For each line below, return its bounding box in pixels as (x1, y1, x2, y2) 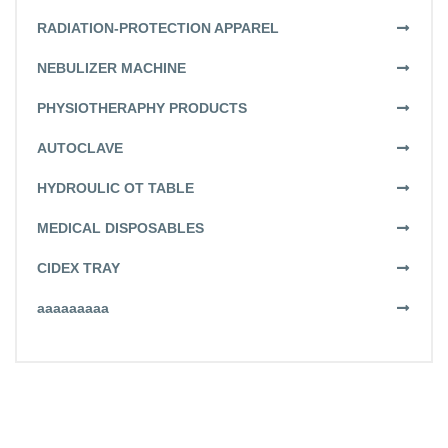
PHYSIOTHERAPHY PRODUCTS (37, 99, 247, 116)
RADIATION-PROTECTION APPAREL (37, 19, 279, 36)
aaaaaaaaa (37, 299, 109, 316)
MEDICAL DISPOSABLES (37, 219, 204, 236)
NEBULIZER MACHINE (37, 59, 186, 76)
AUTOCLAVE (37, 139, 123, 156)
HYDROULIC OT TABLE (37, 179, 194, 196)
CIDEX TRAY (37, 259, 120, 276)
